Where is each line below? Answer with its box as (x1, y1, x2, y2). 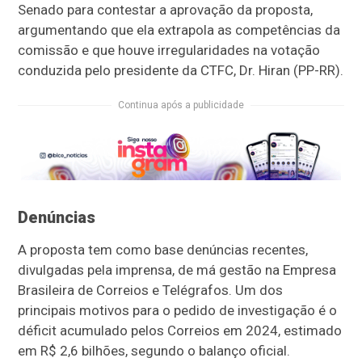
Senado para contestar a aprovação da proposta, (18, 2, 314, 18)
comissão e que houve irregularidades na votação (18, 42, 321, 58)
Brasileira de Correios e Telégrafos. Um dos (18, 282, 284, 299)
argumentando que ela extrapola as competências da (18, 22, 341, 38)
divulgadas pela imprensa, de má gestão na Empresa (18, 262, 337, 279)
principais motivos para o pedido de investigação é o (18, 302, 338, 319)
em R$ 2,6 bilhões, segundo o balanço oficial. (18, 343, 291, 360)
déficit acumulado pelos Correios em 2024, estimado (18, 322, 343, 339)
